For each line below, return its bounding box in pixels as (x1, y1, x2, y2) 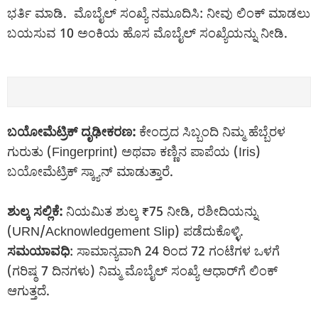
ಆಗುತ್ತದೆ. (7, 281, 50, 299)
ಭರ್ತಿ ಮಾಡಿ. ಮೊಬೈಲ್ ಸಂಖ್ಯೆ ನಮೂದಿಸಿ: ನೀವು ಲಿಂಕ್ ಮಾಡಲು (7, 4, 310, 21)
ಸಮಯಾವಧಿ (7, 241, 70, 259)
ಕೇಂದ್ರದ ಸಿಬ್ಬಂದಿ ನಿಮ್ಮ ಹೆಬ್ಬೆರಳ (136, 122, 285, 140)
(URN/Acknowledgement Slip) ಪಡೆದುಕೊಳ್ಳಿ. (7, 221, 247, 239)
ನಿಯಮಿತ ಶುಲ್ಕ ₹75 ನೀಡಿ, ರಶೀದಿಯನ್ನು (62, 202, 258, 219)
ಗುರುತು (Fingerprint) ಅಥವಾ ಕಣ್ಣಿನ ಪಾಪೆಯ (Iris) (7, 142, 261, 160)
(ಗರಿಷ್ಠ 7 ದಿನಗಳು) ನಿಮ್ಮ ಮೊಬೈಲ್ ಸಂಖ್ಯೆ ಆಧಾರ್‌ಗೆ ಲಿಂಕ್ (7, 261, 278, 279)
